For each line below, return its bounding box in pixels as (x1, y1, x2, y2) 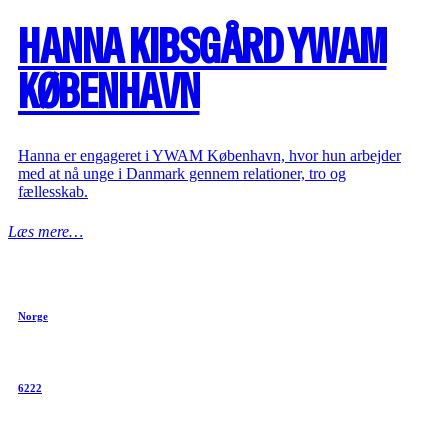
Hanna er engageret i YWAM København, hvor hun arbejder (18, 146, 401, 164)
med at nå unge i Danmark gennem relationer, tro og (18, 164, 346, 182)
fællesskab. (18, 182, 88, 200)
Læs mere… (8, 222, 83, 240)
